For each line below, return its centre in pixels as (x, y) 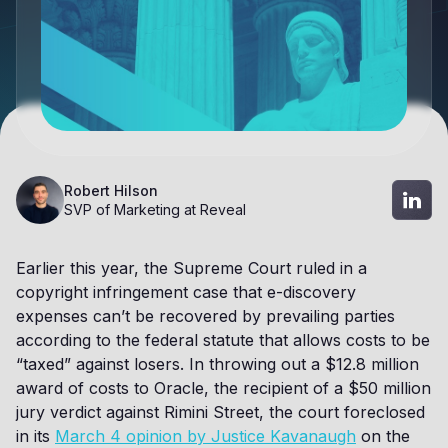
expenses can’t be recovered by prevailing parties (205, 316)
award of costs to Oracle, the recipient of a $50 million (223, 388)
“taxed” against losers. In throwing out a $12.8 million (217, 364)
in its (35, 436)
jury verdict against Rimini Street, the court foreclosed (220, 412)
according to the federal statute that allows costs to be (223, 340)
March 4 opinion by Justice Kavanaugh (205, 436)
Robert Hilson (111, 190)
